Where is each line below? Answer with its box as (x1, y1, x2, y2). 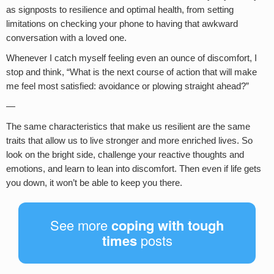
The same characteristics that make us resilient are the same (6, 121, 250, 131)
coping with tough (111, 215, 224, 235)
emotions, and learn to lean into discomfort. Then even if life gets (6, 163, 261, 174)
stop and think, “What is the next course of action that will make (6, 67, 257, 77)
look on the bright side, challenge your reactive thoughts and (6, 149, 244, 160)
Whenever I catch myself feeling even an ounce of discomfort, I (6, 53, 257, 63)
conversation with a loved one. (6, 32, 127, 43)
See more (50, 215, 111, 234)
